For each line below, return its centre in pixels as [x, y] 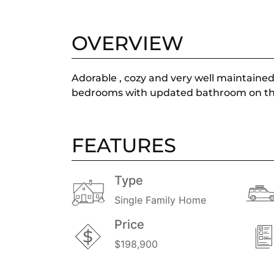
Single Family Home [160, 200]
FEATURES [124, 145]
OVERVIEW [128, 43]
